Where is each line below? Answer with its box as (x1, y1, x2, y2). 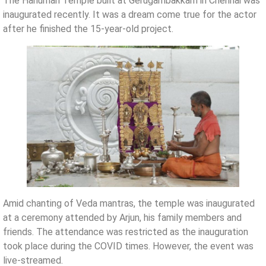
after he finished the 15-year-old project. (3, 23, 173, 34)
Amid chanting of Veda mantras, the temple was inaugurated (3, 198, 255, 210)
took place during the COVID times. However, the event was (3, 240, 254, 252)
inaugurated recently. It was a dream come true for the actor (3, 8, 256, 20)
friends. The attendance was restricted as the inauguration (3, 226, 248, 238)
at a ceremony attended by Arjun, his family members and (3, 212, 242, 224)
